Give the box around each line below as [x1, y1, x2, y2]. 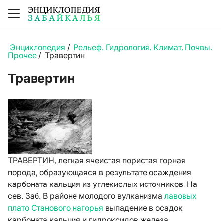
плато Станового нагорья [8, 203, 103, 213]
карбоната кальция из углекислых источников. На [8, 179, 197, 189]
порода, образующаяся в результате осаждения [8, 167, 191, 177]
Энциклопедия [10, 42, 65, 52]
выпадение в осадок [103, 203, 183, 213]
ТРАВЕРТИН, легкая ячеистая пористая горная [8, 155, 185, 165]
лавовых [164, 191, 197, 201]
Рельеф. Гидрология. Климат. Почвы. [74, 42, 212, 52]
